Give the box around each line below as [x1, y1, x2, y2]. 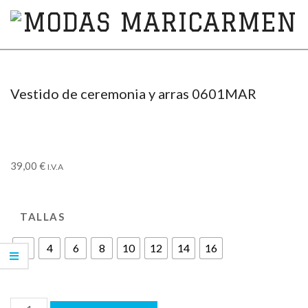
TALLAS [20, 210, 65, 223]
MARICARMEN [10, 57, 187, 85]
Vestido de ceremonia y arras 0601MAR [10, 85, 256, 102]
